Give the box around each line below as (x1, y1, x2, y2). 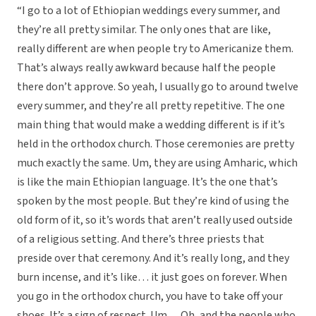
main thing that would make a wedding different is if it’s (17, 117, 285, 133)
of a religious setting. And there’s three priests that (17, 231, 265, 248)
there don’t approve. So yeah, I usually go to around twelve (17, 79, 298, 95)
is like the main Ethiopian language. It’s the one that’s (17, 174, 278, 190)
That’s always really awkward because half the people (17, 60, 276, 76)
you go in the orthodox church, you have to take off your (17, 288, 283, 305)
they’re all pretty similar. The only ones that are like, (17, 22, 271, 38)
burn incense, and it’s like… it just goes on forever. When (17, 269, 287, 286)
